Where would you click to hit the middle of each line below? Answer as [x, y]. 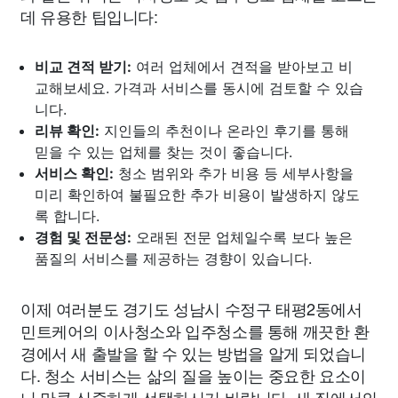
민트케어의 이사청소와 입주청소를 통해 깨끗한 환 [195, 330]
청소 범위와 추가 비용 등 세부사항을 [234, 173]
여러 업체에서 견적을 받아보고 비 [242, 66]
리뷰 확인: [67, 130]
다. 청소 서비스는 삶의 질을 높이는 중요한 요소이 [193, 374]
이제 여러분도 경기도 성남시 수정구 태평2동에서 [191, 308]
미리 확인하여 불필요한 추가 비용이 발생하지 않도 [197, 194]
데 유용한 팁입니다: [89, 16]
